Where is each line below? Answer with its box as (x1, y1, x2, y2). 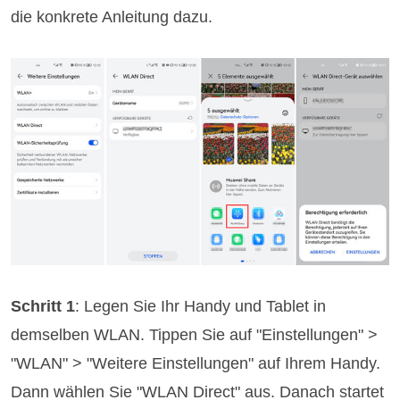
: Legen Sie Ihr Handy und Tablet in (75, 297, 327, 316)
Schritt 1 (11, 297, 76, 316)
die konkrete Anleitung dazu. (11, 7, 213, 26)
